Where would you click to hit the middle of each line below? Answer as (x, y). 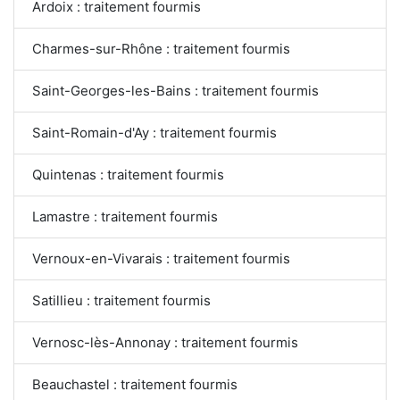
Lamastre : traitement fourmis (125, 217)
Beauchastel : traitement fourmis (135, 385)
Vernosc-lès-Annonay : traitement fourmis (165, 343)
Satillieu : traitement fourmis (121, 301)
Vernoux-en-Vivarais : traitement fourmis (162, 259)
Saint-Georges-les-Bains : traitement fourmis (175, 91)
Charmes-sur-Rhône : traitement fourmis (161, 49)
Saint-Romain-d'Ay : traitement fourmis (154, 133)
